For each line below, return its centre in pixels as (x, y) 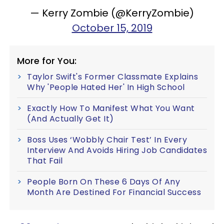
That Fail (45, 161)
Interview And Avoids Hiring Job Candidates (117, 150)
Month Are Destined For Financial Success (114, 192)
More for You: (47, 61)
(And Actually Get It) (70, 119)
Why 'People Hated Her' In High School (106, 87)
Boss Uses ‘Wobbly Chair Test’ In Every (107, 140)
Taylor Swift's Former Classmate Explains (112, 77)
